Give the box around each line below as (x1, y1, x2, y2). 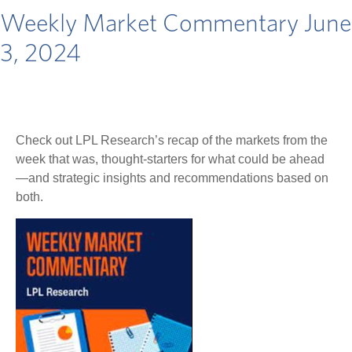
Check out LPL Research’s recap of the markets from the (16, 134, 328, 148)
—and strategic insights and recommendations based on (16, 171, 328, 185)
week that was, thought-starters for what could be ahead (16, 152, 324, 167)
